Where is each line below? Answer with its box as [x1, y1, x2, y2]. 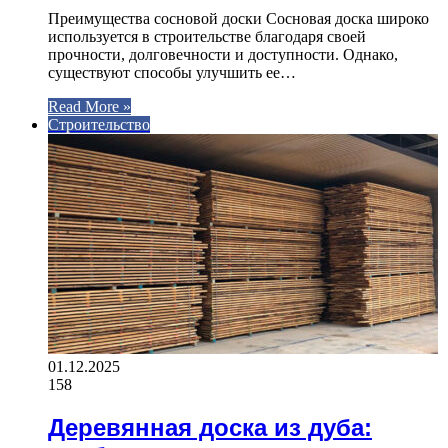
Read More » [48, 98, 131, 116]
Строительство [48, 116, 150, 134]
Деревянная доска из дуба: [48, 414, 372, 442]
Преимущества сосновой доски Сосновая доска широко [48, 10, 429, 28]
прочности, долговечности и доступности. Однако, [48, 46, 398, 64]
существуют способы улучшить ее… [48, 64, 296, 82]
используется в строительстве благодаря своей [48, 28, 366, 46]
